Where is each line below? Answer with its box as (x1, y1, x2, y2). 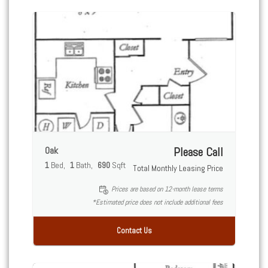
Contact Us (117, 225, 152, 236)
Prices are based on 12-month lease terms (111, 184, 223, 194)
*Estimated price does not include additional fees (92, 197, 223, 207)
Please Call (173, 144, 223, 160)
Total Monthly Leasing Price (133, 163, 223, 174)
